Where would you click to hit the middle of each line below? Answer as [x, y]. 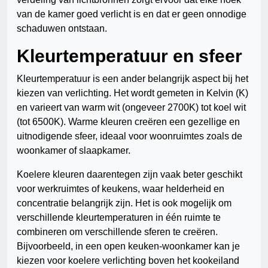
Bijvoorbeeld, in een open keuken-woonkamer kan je [128, 246]
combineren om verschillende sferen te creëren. [117, 232]
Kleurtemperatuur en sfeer [130, 56]
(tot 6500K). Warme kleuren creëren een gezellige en [128, 122]
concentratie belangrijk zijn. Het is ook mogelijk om [124, 203]
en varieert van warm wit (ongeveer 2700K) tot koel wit [131, 108]
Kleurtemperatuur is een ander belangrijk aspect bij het [133, 79]
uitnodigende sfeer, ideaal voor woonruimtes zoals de [130, 136]
